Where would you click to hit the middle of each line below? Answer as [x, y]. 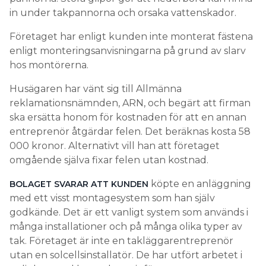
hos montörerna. [50, 65]
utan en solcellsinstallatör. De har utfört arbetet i [126, 255]
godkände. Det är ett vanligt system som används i [129, 213]
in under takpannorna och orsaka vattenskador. [124, 13]
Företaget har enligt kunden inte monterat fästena [131, 37]
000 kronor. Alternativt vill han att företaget [115, 146]
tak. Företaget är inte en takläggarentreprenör [121, 241]
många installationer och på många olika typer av [126, 227]
